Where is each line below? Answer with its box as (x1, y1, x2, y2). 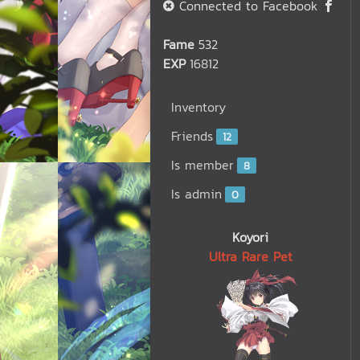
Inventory (171, 97, 226, 117)
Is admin (171, 184, 222, 203)
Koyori (232, 227, 268, 247)
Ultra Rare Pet (208, 247, 292, 266)
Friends (171, 126, 213, 145)
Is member (171, 155, 234, 174)
